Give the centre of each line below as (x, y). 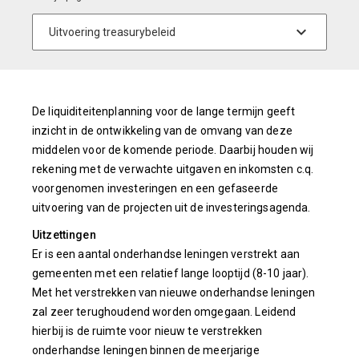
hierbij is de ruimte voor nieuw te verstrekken (147, 331)
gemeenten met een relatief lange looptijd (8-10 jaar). (171, 274)
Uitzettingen (64, 235)
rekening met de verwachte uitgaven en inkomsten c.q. (173, 169)
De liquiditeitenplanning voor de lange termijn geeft (164, 112)
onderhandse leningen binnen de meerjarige (146, 351)
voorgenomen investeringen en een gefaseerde (155, 189)
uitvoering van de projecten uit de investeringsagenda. (171, 208)
